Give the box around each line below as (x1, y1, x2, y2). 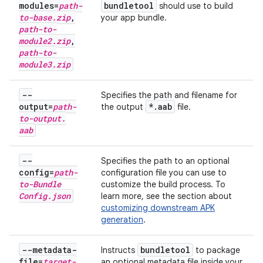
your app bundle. (101, 12, 167, 23)
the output (101, 102, 146, 112)
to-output (19, 113, 61, 124)
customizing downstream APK (101, 203, 215, 213)
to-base (19, 12, 52, 23)
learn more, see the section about (101, 191, 232, 201)
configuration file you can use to (101, 167, 227, 178)
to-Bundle (19, 178, 61, 190)
